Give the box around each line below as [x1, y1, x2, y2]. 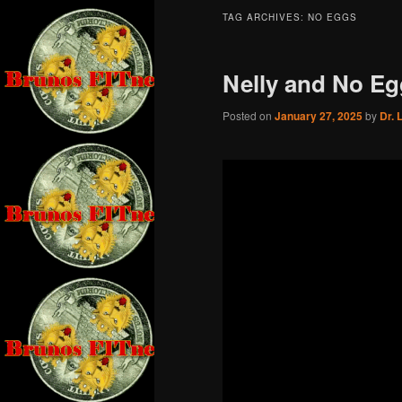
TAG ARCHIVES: [223, 11, 308, 24]
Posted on [223, 108, 275, 124]
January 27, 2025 [275, 108, 363, 125]
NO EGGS [308, 11, 357, 24]
